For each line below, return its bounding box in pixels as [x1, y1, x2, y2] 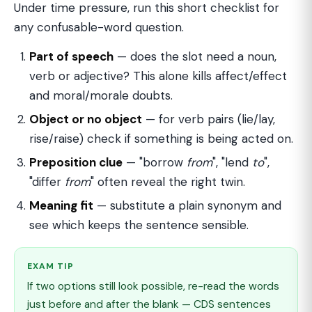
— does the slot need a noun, [114, 49, 276, 64]
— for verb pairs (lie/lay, [142, 111, 275, 127]
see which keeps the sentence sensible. [29, 217, 249, 233]
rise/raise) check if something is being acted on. [29, 131, 293, 146]
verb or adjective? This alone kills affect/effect [29, 68, 287, 84]
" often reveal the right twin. [91, 174, 245, 189]
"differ [29, 174, 65, 189]
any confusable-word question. [14, 19, 184, 35]
